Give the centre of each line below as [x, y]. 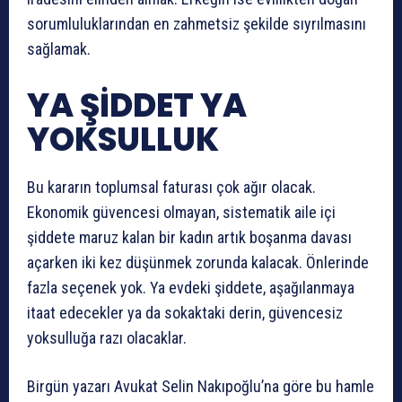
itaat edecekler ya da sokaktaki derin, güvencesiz [185, 313]
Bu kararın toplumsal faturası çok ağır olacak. [171, 188]
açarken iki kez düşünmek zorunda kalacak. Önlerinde [198, 263]
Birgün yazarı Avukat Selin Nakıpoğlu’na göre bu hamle [201, 387]
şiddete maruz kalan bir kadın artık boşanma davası [189, 238]
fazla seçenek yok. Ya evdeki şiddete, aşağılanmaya [191, 288]
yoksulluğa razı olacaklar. [107, 338]
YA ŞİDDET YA [137, 106]
